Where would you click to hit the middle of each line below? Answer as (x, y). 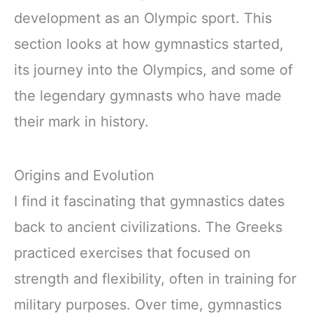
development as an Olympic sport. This (143, 18)
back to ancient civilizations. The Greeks (148, 227)
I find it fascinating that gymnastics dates (149, 201)
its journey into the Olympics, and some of (153, 70)
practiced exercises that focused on (132, 253)
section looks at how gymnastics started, (149, 44)
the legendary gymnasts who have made (148, 95)
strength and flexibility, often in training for (155, 278)
